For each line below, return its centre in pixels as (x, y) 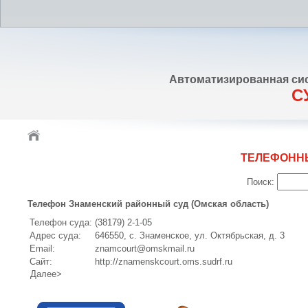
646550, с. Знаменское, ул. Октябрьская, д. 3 (190, 235)
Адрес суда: (55, 235)
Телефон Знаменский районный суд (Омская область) (148, 203)
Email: (42, 248)
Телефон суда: (61, 222)
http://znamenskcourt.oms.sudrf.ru (164, 261)
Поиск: (261, 182)
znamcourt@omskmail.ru (145, 248)
